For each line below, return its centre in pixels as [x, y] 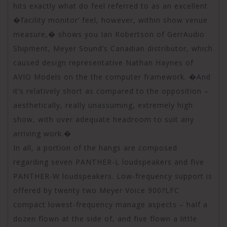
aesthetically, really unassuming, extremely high [103, 105]
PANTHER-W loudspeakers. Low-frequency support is [113, 176]
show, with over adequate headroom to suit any [104, 119]
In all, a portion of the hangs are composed [95, 147]
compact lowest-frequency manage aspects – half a [110, 204]
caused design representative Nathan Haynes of [103, 62]
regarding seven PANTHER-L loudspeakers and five [109, 162]
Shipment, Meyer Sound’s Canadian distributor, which [113, 48]
